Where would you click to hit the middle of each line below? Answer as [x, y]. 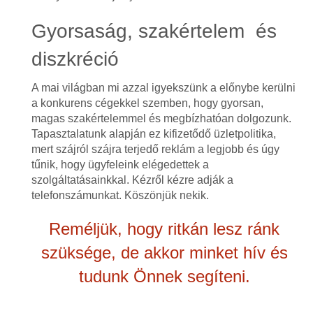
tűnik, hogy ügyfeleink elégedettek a [120, 165]
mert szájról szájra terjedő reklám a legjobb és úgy [155, 149]
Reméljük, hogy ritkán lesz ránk [165, 229]
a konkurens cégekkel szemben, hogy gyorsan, [147, 103]
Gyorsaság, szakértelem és [154, 31]
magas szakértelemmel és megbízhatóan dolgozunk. [161, 118]
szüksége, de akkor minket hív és [164, 253]
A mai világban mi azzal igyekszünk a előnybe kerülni [163, 88]
